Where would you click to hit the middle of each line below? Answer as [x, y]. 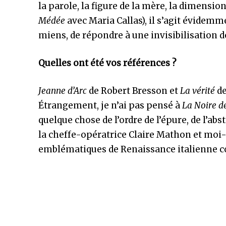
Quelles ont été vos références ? [107, 63]
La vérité [197, 91]
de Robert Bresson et [133, 91]
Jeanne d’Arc [63, 91]
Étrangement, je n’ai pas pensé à [110, 105]
